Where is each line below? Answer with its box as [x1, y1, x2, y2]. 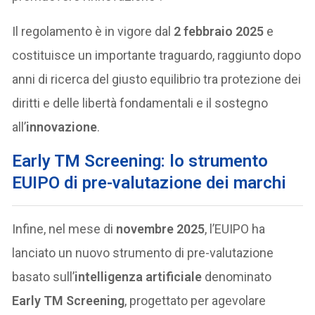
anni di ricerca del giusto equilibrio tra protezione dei [12, 72, 302, 87]
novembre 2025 [116, 221, 205, 237]
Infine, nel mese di [12, 221, 117, 237]
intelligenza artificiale [75, 269, 202, 285]
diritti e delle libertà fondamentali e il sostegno [12, 96, 269, 111]
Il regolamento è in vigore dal [12, 24, 174, 39]
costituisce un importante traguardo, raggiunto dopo [12, 48, 302, 63]
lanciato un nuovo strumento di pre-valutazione [12, 245, 274, 261]
